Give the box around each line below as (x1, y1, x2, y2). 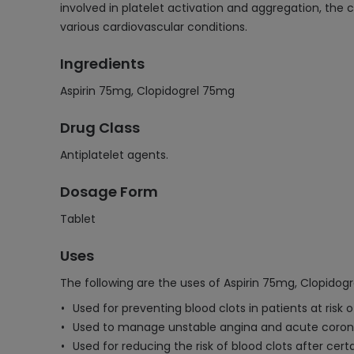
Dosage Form (60, 182, 158, 201)
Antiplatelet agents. (60, 147, 168, 163)
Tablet (60, 211, 96, 227)
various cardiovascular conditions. (60, 19, 247, 35)
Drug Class (60, 118, 140, 137)
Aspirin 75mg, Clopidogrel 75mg (60, 83, 235, 99)
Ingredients (60, 54, 145, 73)
